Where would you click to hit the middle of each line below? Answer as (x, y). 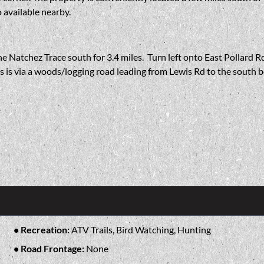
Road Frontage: (53, 248)
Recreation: (46, 229)
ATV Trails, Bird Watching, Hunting (141, 229)
